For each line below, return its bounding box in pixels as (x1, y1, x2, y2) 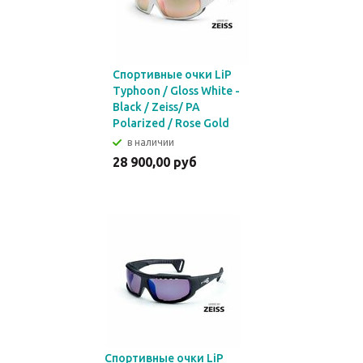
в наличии (127, 137, 174, 147)
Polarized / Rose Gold (113, 117, 229, 130)
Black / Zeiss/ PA (113, 100, 200, 113)
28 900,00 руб (113, 155, 197, 169)
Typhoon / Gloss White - (113, 84, 240, 97)
